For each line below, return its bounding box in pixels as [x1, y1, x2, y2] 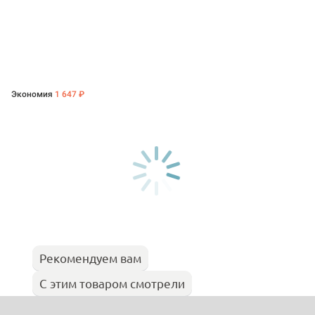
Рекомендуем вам [39, 250, 141, 266]
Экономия [11, 89, 55, 100]
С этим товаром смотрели [39, 276, 185, 291]
